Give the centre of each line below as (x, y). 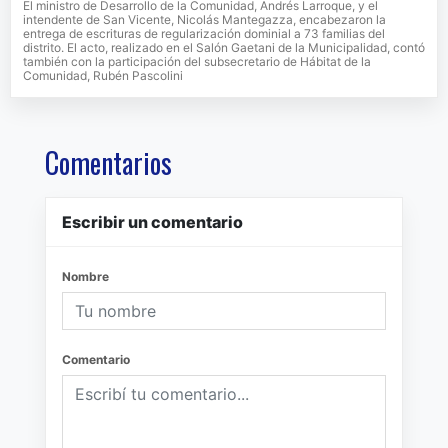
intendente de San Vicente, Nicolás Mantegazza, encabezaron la (204, 20)
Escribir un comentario (152, 222)
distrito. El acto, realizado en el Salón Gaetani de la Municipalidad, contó (224, 48)
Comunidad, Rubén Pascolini (103, 76)
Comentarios (108, 163)
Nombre (85, 277)
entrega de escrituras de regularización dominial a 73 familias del (204, 34)
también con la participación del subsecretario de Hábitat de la (197, 62)
